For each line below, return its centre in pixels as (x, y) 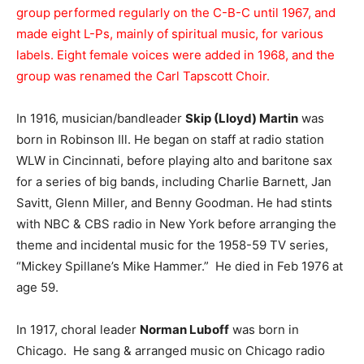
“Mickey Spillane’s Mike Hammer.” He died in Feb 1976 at (180, 266)
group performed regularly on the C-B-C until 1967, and (176, 13)
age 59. (37, 287)
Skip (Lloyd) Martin (242, 118)
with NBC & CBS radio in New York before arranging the (176, 224)
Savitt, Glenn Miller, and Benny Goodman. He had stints (174, 203)
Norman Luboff (184, 329)
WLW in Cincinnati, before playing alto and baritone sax (174, 160)
